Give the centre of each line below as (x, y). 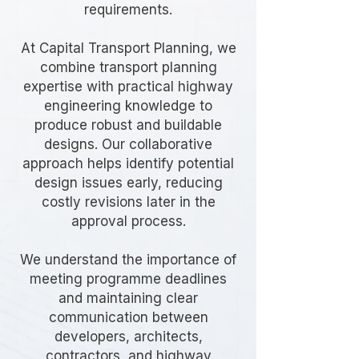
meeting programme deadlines (128, 279)
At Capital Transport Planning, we (128, 48)
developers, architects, (128, 337)
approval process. (128, 221)
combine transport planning (128, 67)
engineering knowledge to (128, 106)
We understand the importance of (128, 260)
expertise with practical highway (128, 87)
